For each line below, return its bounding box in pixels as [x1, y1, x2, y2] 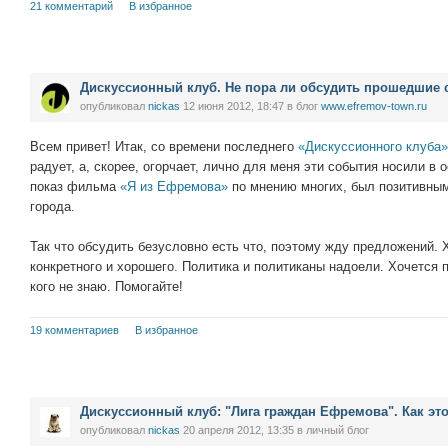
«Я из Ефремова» [120, 179, 228, 194]
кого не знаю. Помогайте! [30, 279, 183, 294]
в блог [284, 100, 321, 112]
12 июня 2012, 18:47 [183, 100, 284, 112]
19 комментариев [30, 324, 119, 336]
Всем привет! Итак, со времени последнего [30, 139, 298, 154]
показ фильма [30, 179, 120, 194]
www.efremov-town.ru [321, 100, 427, 112]
